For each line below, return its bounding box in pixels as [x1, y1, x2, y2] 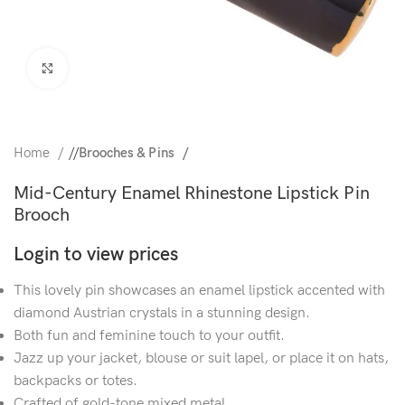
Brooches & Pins [79, 145, 178, 162]
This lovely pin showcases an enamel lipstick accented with [14, 282, 385, 299]
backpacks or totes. [14, 372, 137, 390]
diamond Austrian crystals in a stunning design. [14, 305, 310, 322]
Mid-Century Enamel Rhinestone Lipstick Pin [14, 183, 370, 204]
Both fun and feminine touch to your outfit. [14, 327, 285, 344]
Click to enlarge [67, 61, 156, 77]
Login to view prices [14, 243, 178, 266]
